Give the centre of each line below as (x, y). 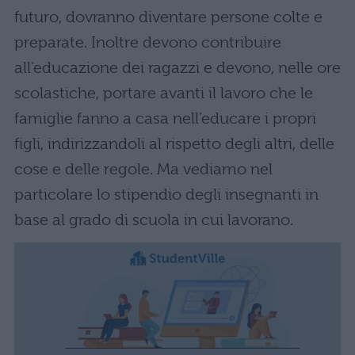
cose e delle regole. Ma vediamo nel (143, 170)
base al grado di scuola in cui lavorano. (154, 220)
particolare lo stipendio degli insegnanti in (166, 195)
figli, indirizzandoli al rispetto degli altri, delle (174, 144)
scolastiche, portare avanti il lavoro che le (164, 94)
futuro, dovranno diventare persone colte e (168, 17)
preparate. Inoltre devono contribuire (148, 43)
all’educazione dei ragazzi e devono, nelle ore (177, 68)
